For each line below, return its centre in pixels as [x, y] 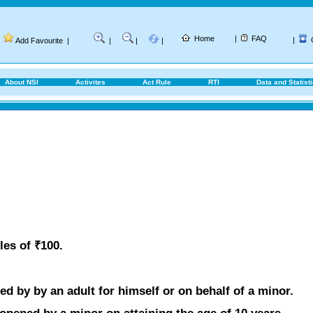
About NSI [22, 82]
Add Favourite [39, 41]
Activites [90, 82]
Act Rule [157, 82]
